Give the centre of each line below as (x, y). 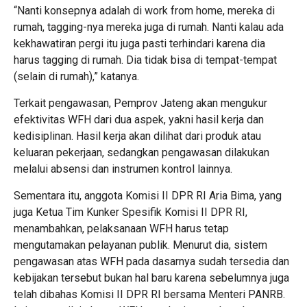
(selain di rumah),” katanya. (76, 77)
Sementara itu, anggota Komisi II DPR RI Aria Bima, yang (148, 196)
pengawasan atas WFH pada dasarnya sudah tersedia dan (151, 262)
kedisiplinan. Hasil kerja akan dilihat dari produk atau (137, 136)
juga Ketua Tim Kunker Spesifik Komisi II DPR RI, (131, 212)
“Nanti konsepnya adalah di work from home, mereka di (144, 11)
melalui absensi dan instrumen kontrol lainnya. (123, 169)
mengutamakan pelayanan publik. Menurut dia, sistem (140, 245)
